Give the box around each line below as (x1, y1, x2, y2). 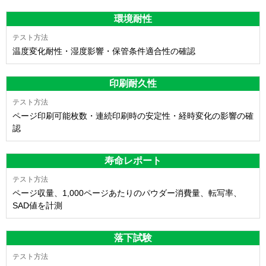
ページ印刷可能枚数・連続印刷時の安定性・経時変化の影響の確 (12, 110, 254, 121)
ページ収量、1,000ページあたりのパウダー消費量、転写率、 (12, 188, 242, 198)
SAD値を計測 (12, 200, 62, 210)
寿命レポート (104, 155, 161, 166)
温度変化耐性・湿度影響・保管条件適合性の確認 (12, 46, 195, 56)
